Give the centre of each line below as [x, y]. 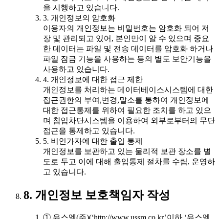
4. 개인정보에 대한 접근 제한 [93, 80]
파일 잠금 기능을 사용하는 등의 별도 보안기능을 [127, 59]
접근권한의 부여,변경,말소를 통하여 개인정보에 [126, 100]
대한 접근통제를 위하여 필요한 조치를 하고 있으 [127, 110]
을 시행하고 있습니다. [81, 8]
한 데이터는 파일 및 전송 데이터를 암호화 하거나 [128, 49]
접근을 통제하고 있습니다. [89, 131]
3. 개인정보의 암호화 [79, 18]
